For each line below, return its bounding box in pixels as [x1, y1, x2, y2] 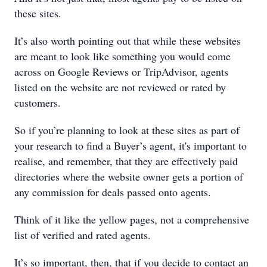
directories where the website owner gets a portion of [14, 169, 243, 184]
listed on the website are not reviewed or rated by [14, 80, 226, 94]
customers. [14, 95, 61, 110]
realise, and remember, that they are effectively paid [14, 154, 238, 168]
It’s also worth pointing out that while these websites [14, 33, 241, 48]
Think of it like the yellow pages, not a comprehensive [14, 212, 249, 226]
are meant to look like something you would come [14, 49, 231, 63]
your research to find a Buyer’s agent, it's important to [14, 138, 247, 153]
